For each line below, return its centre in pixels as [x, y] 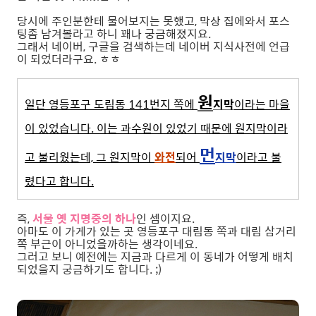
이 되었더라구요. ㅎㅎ [69, 59]
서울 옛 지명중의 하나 [84, 219]
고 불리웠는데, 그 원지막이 [90, 157]
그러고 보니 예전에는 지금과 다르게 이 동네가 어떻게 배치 [155, 257]
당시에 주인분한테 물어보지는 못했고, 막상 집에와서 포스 [153, 21]
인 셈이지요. [165, 219]
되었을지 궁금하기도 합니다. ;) [89, 269]
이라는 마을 [262, 104]
